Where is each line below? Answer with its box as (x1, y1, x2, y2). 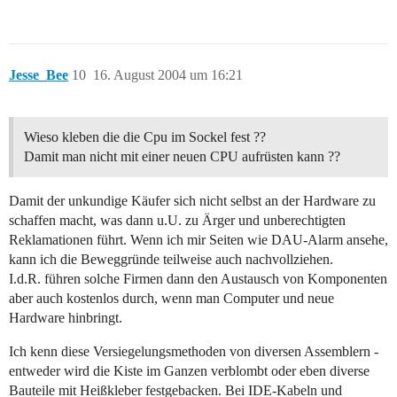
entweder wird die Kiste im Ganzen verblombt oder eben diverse (9, 363, 370, 379)
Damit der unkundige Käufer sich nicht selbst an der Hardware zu (9, 193, 376, 209)
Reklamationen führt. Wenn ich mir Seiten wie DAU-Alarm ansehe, (9, 232, 388, 248)
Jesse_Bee (9, 67, 68, 83)
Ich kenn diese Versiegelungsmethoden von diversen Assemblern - (9, 344, 378, 360)
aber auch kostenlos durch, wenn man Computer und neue (9, 291, 334, 307)
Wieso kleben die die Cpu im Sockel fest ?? (24, 129, 266, 145)
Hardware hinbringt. (9, 310, 122, 326)
